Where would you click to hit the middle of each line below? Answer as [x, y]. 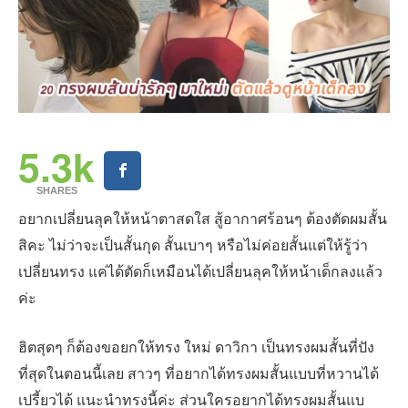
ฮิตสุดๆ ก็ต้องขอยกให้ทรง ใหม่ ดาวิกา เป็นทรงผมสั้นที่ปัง [196, 347]
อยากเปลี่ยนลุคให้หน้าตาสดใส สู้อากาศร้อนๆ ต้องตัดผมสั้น [203, 219]
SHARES [56, 190]
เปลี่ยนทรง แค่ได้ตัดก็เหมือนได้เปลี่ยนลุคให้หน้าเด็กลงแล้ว [200, 271]
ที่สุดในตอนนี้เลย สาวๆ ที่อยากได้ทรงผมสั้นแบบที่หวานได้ [199, 373]
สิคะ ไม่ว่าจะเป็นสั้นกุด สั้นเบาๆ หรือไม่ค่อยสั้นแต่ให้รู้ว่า [193, 245]
